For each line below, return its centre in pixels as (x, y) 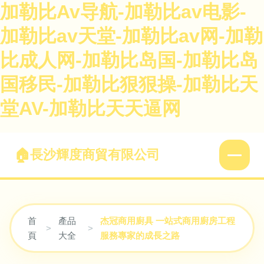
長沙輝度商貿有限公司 (95, 155)
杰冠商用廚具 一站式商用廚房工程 (168, 221)
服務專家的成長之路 (140, 235)
